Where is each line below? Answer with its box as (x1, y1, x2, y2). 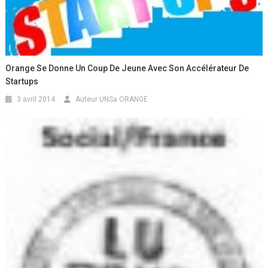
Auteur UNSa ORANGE (75, 95, 148, 104)
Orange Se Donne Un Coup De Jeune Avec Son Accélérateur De (5, 63, 249, 74)
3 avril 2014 (17, 95, 56, 104)
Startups (5, 77, 39, 87)
